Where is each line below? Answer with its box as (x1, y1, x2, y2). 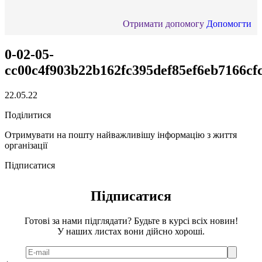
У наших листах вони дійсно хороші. (57, 226, 205, 236)
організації (5, 140, 47, 150)
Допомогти (206, 19, 251, 29)
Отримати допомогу (123, 19, 204, 29)
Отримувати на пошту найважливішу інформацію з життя (5, 129, 237, 140)
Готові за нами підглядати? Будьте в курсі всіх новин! (24, 215, 238, 226)
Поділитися (5, 109, 51, 120)
